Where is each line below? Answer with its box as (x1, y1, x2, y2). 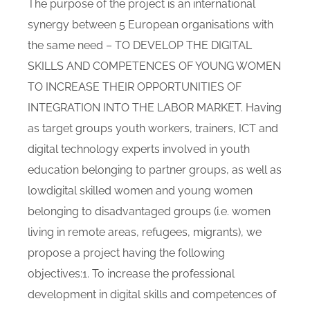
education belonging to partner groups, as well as (28, 163, 282, 176)
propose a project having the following (28, 246, 225, 259)
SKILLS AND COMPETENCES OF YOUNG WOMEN (28, 60, 281, 73)
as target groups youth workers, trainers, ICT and (28, 122, 278, 135)
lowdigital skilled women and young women (28, 184, 253, 197)
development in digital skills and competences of (28, 288, 276, 301)
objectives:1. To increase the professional (28, 267, 235, 280)
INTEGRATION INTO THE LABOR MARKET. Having (28, 101, 282, 114)
